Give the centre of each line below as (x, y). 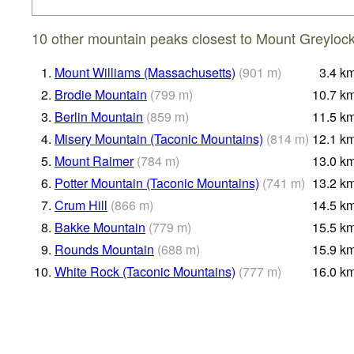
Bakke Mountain (100, 228)
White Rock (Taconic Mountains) (145, 272)
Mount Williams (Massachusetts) (145, 73)
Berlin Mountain (99, 117)
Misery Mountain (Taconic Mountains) (159, 139)
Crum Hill (81, 205)
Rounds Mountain (104, 250)
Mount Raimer (94, 161)
